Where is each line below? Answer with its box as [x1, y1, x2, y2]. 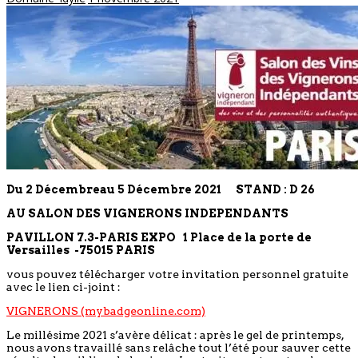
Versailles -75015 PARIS [6, 243, 155, 257]
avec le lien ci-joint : [6, 280, 121, 293]
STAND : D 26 [236, 182, 315, 196]
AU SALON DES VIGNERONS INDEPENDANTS [6, 206, 288, 220]
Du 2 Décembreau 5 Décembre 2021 [6, 182, 236, 196]
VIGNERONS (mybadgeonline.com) [6, 304, 205, 317]
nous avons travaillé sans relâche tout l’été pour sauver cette [6, 340, 351, 354]
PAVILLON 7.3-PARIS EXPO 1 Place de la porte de [6, 230, 312, 244]
